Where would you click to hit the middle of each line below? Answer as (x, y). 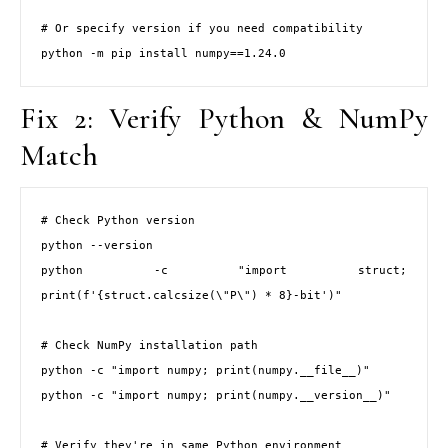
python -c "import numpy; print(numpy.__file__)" (205, 370)
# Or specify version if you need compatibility (202, 28)
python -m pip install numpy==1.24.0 (163, 53)
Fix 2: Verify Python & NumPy (224, 118)
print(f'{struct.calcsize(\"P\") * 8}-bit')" (191, 295)
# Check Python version (118, 220)
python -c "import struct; (224, 270)
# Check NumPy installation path (149, 345)
